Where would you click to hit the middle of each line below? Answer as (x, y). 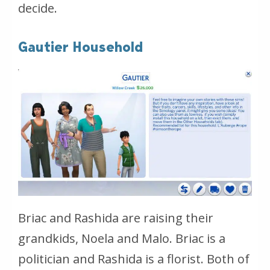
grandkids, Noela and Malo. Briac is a (122, 239)
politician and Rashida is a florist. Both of (134, 259)
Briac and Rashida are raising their (116, 218)
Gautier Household (81, 47)
